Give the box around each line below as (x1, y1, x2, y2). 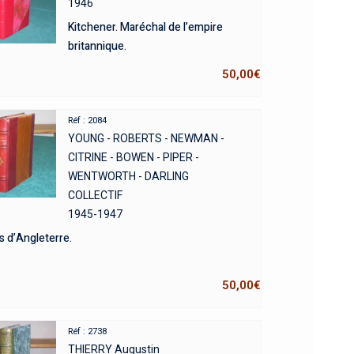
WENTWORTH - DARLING (67, 169, 189, 183)
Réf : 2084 (67, 115, 107, 126)
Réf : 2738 (67, 326, 107, 337)
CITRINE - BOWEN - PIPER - (67, 150, 199, 164)
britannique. (67, 37, 126, 55)
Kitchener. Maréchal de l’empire (67, 18, 223, 36)
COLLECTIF (67, 188, 122, 201)
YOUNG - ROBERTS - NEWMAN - (67, 131, 224, 145)
